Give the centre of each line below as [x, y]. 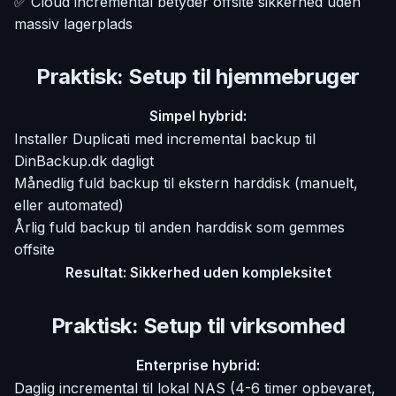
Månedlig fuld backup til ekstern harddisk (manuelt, [186, 183]
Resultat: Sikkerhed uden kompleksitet [198, 272]
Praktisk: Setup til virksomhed [198, 326]
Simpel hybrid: [198, 116]
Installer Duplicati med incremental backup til [165, 139]
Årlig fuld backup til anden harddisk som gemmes [179, 227]
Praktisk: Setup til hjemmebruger [198, 76]
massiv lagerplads [73, 24]
